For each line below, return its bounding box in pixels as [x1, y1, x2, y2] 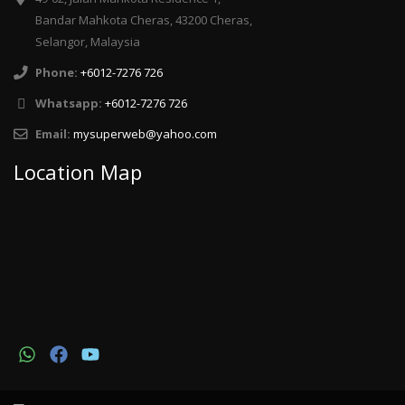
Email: [35, 126, 71, 143]
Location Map [14, 158, 142, 186]
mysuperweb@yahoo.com [73, 126, 217, 143]
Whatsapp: [35, 95, 102, 112]
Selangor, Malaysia [35, 33, 140, 51]
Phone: [35, 64, 78, 81]
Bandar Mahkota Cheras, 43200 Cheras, [35, 12, 252, 29]
